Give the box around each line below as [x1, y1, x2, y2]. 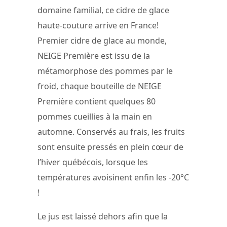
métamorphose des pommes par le [37, 65, 173, 77]
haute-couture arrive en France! [37, 19, 159, 31]
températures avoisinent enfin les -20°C [37, 171, 189, 183]
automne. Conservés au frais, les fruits [37, 126, 185, 137]
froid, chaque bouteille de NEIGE [37, 80, 162, 92]
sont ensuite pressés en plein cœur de [37, 141, 183, 153]
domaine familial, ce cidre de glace [37, 4, 169, 16]
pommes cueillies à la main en [37, 110, 152, 122]
